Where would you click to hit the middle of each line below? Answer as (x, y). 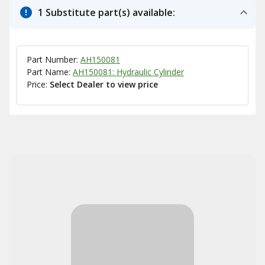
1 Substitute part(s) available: (106, 12)
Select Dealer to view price (104, 84)
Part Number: (54, 59)
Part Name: (50, 72)
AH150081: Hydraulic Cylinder (128, 72)
